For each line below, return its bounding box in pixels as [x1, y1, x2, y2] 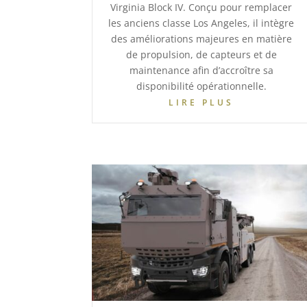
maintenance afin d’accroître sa [129, 64, 273, 77]
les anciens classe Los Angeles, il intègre [108, 16, 295, 30]
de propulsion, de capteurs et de [125, 48, 277, 62]
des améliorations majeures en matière [110, 32, 292, 46]
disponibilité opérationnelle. [136, 79, 267, 93]
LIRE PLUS [169, 97, 234, 109]
